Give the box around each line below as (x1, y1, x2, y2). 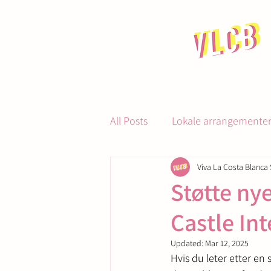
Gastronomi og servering (134, 162, 246, 176)
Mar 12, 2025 (205, 238, 249, 249)
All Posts (110, 113, 148, 128)
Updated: (171, 238, 205, 249)
